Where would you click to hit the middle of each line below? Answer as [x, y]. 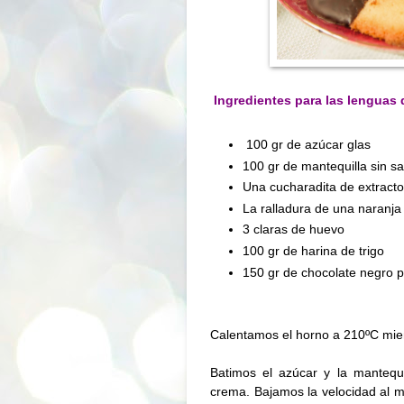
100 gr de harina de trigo [314, 251]
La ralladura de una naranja [322, 208]
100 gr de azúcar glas [309, 145]
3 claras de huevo [294, 230]
